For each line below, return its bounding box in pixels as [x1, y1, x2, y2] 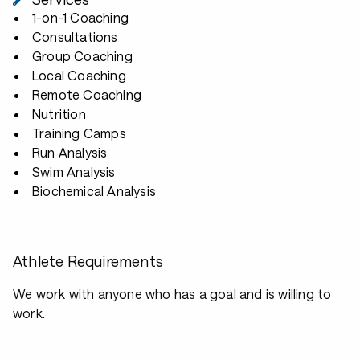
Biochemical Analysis [32, 183, 156, 198]
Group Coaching [32, 48, 133, 63]
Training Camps [32, 125, 126, 141]
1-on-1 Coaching [32, 10, 129, 25]
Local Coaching [32, 67, 126, 83]
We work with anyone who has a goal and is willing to [13, 286, 332, 301]
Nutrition [32, 106, 86, 121]
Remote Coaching [32, 87, 141, 102]
